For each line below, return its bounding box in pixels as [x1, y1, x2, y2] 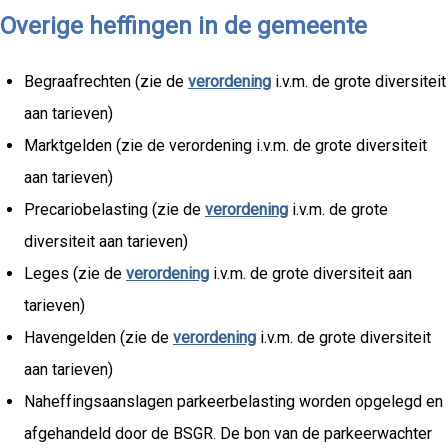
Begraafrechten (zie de [24, 72, 188, 92]
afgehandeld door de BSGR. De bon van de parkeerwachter [24, 424, 432, 444]
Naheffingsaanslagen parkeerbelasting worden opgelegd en [24, 392, 443, 412]
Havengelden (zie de [24, 328, 173, 348]
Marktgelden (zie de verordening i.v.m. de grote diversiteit [24, 136, 427, 156]
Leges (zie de [24, 264, 126, 284]
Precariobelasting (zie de [24, 200, 205, 220]
